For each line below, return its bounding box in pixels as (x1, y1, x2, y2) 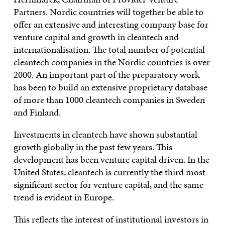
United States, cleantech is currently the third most (13, 165, 205, 179)
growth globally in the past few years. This (13, 140, 172, 154)
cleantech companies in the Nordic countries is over (13, 55, 210, 69)
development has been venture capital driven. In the (13, 153, 209, 166)
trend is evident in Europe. (13, 190, 118, 204)
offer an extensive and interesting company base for (13, 18, 208, 31)
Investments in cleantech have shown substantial (13, 128, 197, 141)
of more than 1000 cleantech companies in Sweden (13, 93, 205, 106)
